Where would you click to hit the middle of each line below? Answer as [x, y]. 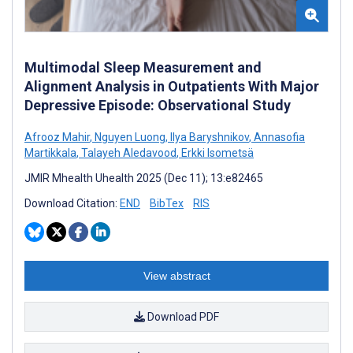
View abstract [176, 275]
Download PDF [182, 316]
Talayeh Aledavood [128, 152]
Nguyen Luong [129, 137]
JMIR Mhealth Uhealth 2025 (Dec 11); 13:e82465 [144, 178]
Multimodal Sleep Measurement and [143, 67]
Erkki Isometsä [216, 152]
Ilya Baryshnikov [208, 137]
